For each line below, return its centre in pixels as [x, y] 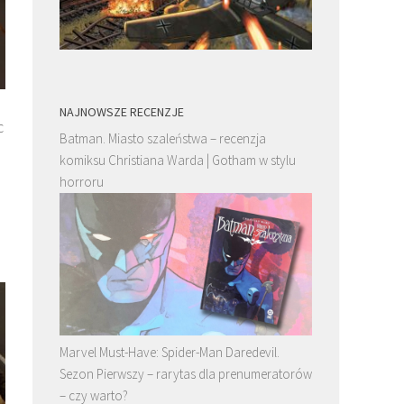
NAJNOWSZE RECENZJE [122, 111]
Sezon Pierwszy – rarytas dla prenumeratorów [186, 373]
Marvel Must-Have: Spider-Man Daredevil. [170, 352]
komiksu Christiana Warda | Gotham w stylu [178, 160]
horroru [82, 181]
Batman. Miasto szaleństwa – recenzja [163, 138]
